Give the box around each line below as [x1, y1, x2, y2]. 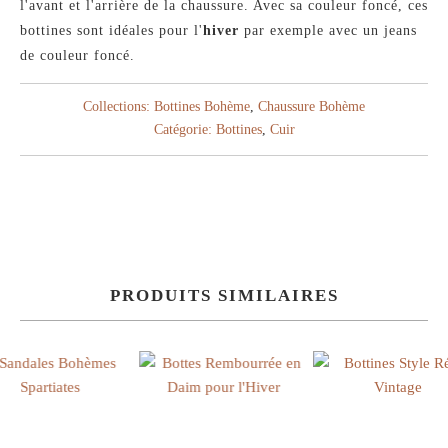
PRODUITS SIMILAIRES [109, 286, 339, 306]
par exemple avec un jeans [239, 23, 417, 39]
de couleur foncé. [20, 48, 135, 64]
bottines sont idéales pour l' [20, 23, 203, 39]
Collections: [83, 99, 150, 115]
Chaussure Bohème [258, 99, 365, 115]
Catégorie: [153, 122, 212, 138]
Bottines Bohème [154, 99, 250, 115]
